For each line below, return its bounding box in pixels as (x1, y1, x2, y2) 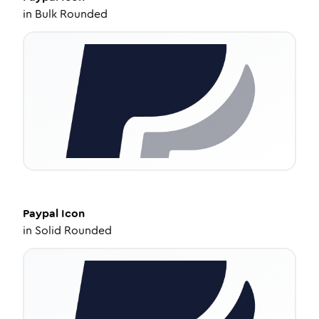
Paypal (23, 205, 58, 221)
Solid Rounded (35, 222, 112, 239)
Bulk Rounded (35, 6, 108, 22)
